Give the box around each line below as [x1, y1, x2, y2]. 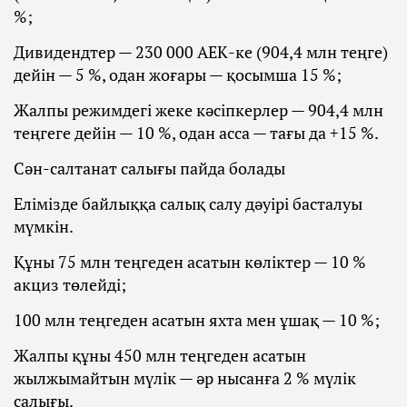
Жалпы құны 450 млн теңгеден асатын [14, 343, 306, 366]
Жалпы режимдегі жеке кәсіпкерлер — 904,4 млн [14, 98, 383, 121]
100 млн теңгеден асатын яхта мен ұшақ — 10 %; [14, 308, 380, 331]
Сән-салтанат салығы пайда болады [14, 156, 285, 179]
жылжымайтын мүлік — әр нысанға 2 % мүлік [14, 366, 356, 389]
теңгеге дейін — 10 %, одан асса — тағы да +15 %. [14, 121, 379, 144]
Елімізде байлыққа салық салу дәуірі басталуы [14, 192, 362, 214]
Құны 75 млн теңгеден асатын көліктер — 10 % [14, 250, 366, 273]
